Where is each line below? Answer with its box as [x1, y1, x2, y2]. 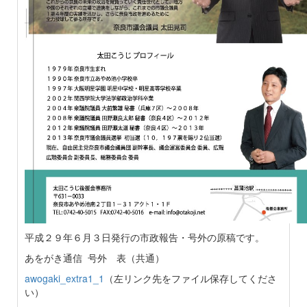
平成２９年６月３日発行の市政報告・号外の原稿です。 [25, 230, 265, 244]
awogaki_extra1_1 [25, 271, 104, 285]
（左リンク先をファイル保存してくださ [104, 271, 277, 285]
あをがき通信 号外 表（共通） [25, 251, 164, 265]
